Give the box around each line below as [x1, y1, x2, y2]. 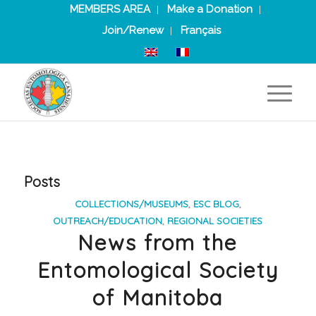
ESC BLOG [193, 197, 239, 209]
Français [180, 24, 221, 37]
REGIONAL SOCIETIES [167, 214, 263, 226]
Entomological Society [37, 257, 279, 284]
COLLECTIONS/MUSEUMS [74, 197, 188, 209]
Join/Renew [102, 24, 164, 37]
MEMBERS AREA [69, 3, 150, 16]
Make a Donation [166, 3, 253, 16]
